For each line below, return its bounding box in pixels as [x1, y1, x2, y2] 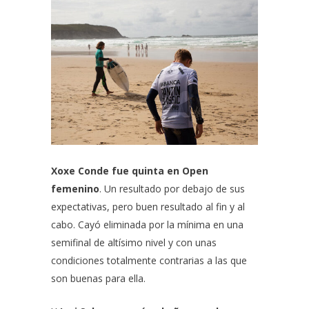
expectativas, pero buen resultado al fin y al [51, 200, 245, 213]
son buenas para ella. [51, 272, 148, 285]
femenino [51, 182, 99, 195]
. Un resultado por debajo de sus [99, 182, 245, 195]
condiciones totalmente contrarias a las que [51, 254, 247, 267]
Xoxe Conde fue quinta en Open [51, 164, 208, 177]
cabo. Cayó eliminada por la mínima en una [51, 218, 243, 231]
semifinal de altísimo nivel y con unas [51, 236, 217, 249]
